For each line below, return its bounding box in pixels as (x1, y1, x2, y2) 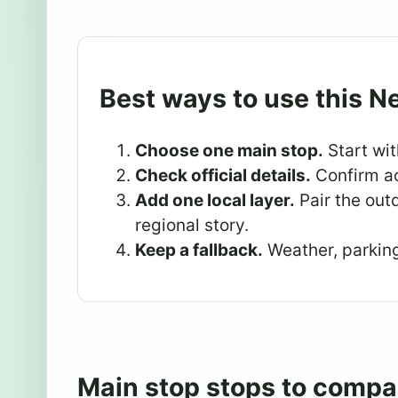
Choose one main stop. (135, 139, 323, 161)
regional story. (135, 214, 249, 235)
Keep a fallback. (135, 239, 263, 260)
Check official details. (135, 164, 311, 186)
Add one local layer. (135, 189, 295, 211)
